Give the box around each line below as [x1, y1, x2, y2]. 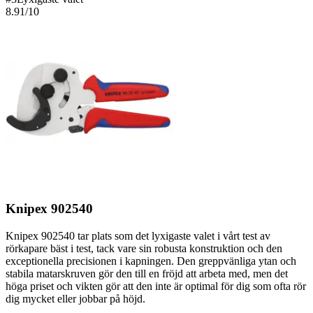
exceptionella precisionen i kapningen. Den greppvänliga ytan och [6, 255, 296, 267]
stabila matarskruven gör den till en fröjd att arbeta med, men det [6, 268, 288, 279]
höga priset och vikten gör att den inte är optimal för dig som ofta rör [6, 280, 306, 292]
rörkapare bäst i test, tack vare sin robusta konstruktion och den [6, 242, 282, 254]
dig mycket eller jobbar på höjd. [6, 293, 145, 305]
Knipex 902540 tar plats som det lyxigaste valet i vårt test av [6, 230, 270, 242]
